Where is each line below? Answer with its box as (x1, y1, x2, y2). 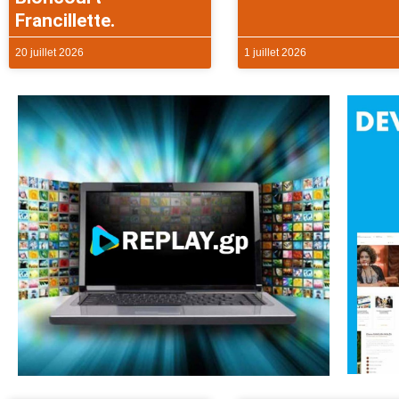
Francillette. (15, 9, 119, 31)
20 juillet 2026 (15, 45, 84, 59)
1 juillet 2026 (243, 45, 306, 59)
